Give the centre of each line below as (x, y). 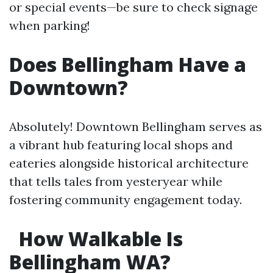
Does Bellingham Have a (128, 64)
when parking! (50, 25)
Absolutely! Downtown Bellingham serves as (136, 126)
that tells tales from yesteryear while (116, 181)
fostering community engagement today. (126, 200)
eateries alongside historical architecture (129, 163)
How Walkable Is (98, 239)
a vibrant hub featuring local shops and (121, 145)
